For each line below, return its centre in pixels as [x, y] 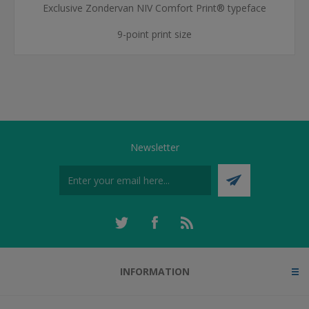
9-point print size [154, 34]
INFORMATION [154, 271]
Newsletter [154, 147]
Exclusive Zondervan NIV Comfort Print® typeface [154, 8]
